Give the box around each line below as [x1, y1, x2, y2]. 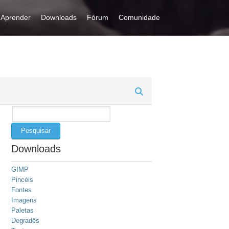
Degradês [11, 217, 39, 225]
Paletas [11, 207, 34, 215]
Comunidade [118, 13, 160, 22]
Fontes [11, 186, 32, 194]
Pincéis [11, 176, 33, 184]
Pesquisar [11, 105, 41, 113]
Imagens [11, 196, 37, 204]
